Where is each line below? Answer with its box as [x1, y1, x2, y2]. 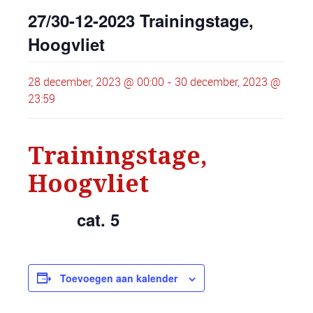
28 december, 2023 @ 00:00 [28, 73, 164, 89]
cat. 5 [28, 207, 119, 231]
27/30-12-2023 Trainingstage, [28, 8, 254, 32]
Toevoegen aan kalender [60, 270, 177, 285]
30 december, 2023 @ [175, 73, 281, 89]
